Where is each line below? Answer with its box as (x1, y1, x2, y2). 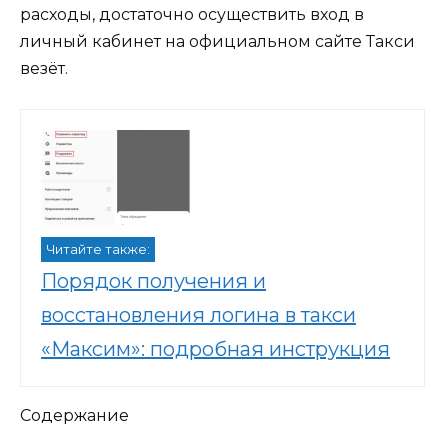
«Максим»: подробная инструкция (41, 337, 390, 362)
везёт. (20, 59, 68, 79)
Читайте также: (46, 242, 150, 258)
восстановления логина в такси (41, 303, 356, 328)
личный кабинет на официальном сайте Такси (20, 32, 415, 52)
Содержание (20, 406, 129, 426)
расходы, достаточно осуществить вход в (20, 5, 364, 25)
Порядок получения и (41, 269, 266, 294)
